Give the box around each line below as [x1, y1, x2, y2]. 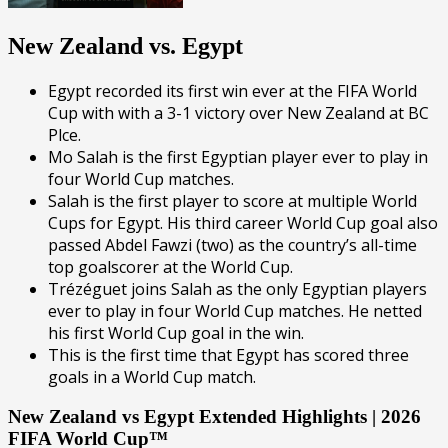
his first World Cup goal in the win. [48, 321, 304, 344]
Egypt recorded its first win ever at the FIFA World [48, 79, 417, 102]
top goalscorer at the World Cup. [48, 255, 293, 278]
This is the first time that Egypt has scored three [48, 343, 409, 366]
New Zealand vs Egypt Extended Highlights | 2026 [8, 406, 421, 428]
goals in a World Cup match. [48, 365, 256, 388]
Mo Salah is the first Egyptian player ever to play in [48, 145, 428, 168]
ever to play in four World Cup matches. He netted [48, 299, 422, 322]
